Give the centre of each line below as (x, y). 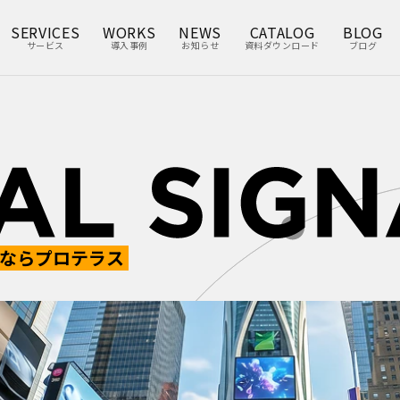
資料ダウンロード (282, 45)
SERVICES (46, 32)
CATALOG (282, 32)
